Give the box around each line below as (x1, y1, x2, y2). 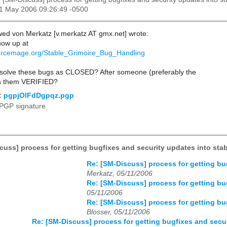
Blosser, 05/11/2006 (87, 208, 150, 216)
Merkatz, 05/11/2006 (87, 170, 153, 178)
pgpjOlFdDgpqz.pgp (4, 91, 74, 99)
